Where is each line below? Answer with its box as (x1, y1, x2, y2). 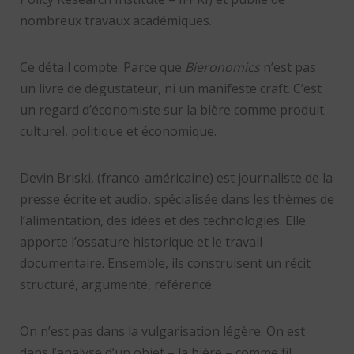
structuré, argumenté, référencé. (19, 275, 214, 293)
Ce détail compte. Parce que (19, 58, 185, 76)
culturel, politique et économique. (19, 122, 217, 140)
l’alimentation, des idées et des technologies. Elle (19, 211, 306, 229)
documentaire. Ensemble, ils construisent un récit (19, 254, 311, 272)
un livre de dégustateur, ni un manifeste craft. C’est (19, 79, 322, 97)
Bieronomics (184, 58, 260, 76)
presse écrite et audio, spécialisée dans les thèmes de (19, 190, 334, 208)
